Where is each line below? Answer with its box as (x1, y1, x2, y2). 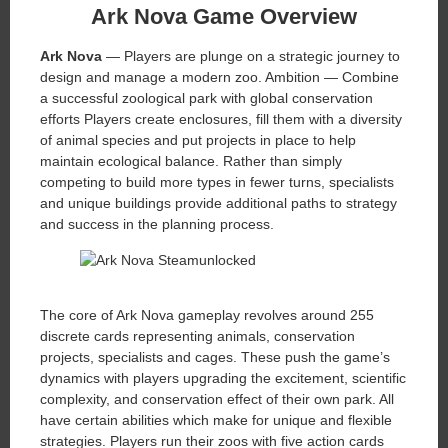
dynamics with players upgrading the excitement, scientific (40, 369, 406, 386)
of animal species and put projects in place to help (40, 132, 356, 149)
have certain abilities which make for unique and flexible (40, 411, 392, 428)
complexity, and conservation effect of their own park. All (40, 390, 394, 407)
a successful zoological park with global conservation (40, 90, 373, 107)
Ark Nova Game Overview (91, 4, 357, 30)
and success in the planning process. (40, 216, 274, 233)
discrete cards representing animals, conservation (40, 327, 355, 344)
